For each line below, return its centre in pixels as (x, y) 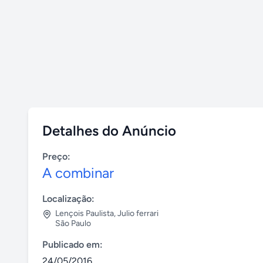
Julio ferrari (138, 213)
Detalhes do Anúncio (109, 131)
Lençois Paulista (85, 213)
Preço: (56, 156)
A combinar (78, 173)
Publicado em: (73, 245)
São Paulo (73, 223)
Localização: (68, 199)
